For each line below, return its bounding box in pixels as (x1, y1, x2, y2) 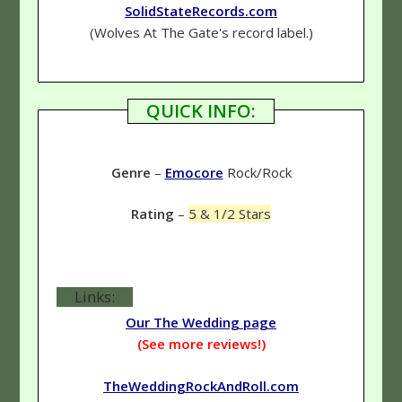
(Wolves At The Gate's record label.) (89, 23, 313, 42)
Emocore (164, 162, 223, 181)
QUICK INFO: (146, 98, 256, 123)
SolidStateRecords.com (125, 2, 277, 21)
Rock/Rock (223, 162, 292, 181)
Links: (74, 286, 116, 308)
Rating (131, 205, 174, 223)
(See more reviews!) (136, 335, 266, 354)
